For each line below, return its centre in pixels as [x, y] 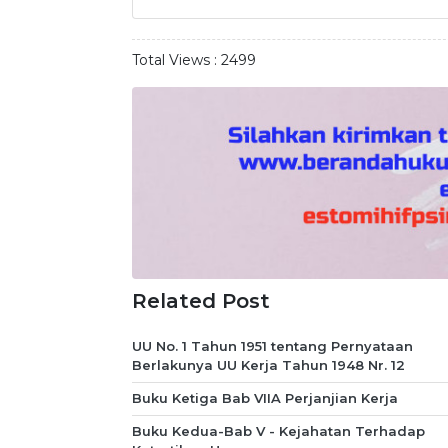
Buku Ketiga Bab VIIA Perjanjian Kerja [265, 398]
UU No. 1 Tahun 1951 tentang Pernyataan [272, 346]
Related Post [201, 300]
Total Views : [176, 60]
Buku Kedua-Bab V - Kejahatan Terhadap [278, 431]
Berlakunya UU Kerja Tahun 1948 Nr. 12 [268, 365]
